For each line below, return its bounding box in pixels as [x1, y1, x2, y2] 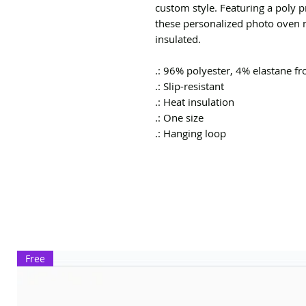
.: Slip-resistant [155, 79, 224, 93]
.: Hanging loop [155, 126, 226, 140]
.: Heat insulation [155, 95, 234, 109]
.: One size [155, 111, 204, 124]
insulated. [155, 32, 201, 46]
